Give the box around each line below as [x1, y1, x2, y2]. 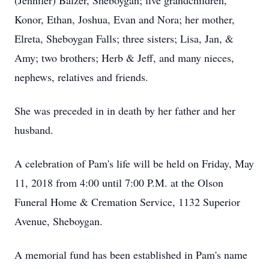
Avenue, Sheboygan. [14, 214, 103, 228]
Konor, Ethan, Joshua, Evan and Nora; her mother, [14, 12, 235, 26]
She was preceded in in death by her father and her [14, 103, 235, 118]
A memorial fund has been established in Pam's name [14, 247, 247, 262]
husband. [14, 122, 53, 137]
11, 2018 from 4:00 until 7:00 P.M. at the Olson [14, 175, 223, 190]
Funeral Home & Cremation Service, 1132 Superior [14, 195, 240, 209]
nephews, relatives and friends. [14, 70, 148, 84]
